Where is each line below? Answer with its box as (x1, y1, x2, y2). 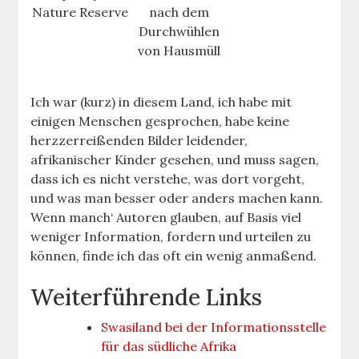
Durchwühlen (139, 23, 220, 40)
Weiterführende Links (30, 283, 263, 313)
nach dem (149, 4, 210, 21)
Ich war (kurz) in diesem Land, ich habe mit (30, 94, 292, 111)
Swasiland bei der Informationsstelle (101, 319, 327, 336)
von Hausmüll (138, 42, 221, 59)
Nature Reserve (32, 4, 129, 21)
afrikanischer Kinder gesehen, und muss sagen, (30, 151, 320, 168)
